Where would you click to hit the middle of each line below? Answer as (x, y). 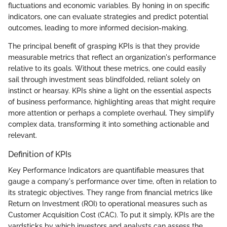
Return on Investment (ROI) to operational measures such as (108, 203)
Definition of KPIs (40, 154)
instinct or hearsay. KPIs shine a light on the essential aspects (110, 90)
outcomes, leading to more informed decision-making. (98, 28)
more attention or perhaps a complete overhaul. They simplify (111, 113)
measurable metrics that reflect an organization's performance (112, 57)
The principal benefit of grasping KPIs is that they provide (104, 46)
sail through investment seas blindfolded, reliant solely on (104, 79)
